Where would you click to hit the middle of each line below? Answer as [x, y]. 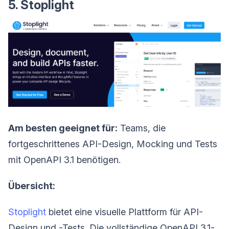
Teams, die [142, 128]
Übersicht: [32, 186]
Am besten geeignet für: [63, 128]
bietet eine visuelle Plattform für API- [124, 212]
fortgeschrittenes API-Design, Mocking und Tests [113, 144]
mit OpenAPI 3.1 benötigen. [64, 160]
